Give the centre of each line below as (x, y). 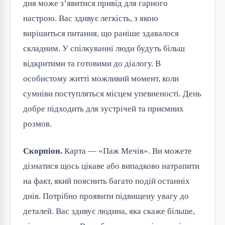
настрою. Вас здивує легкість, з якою (91, 18)
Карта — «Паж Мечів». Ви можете (127, 151)
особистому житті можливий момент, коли (101, 78)
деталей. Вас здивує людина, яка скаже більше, (109, 211)
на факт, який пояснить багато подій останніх (106, 181)
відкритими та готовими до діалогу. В (92, 63)
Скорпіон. (43, 151)
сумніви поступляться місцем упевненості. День (112, 93)
